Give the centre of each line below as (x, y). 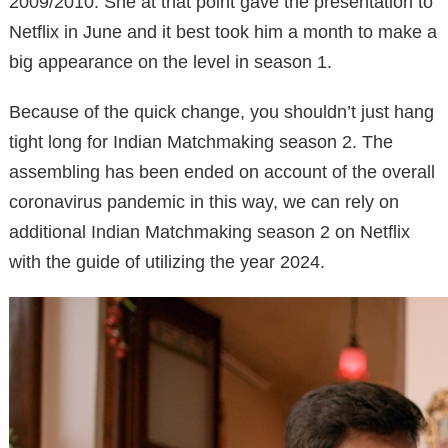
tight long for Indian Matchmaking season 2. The (201, 141)
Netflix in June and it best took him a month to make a (223, 31)
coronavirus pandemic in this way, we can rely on (204, 201)
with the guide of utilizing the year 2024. (167, 261)
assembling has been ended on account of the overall (222, 171)
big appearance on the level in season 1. (170, 61)
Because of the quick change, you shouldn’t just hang (221, 111)
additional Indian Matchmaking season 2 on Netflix (209, 231)
